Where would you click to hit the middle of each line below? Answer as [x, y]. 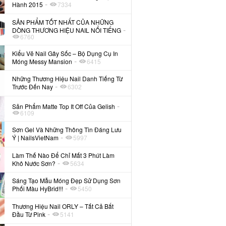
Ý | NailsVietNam [36, 138]
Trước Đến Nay [33, 87]
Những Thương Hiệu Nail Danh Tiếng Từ [68, 79]
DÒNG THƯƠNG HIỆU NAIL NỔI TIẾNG [67, 30]
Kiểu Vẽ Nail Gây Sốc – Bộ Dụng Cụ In [65, 53]
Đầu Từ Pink [29, 214]
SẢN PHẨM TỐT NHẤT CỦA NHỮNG [63, 22]
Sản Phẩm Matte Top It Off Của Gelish [64, 106]
